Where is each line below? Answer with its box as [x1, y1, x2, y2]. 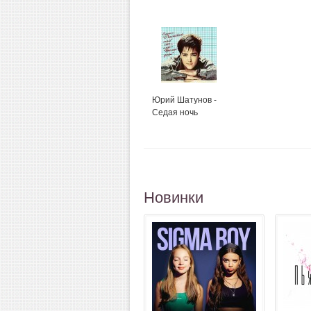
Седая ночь [152, 108, 198, 117]
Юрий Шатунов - [152, 95, 217, 105]
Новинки [144, 190, 203, 205]
